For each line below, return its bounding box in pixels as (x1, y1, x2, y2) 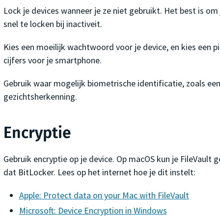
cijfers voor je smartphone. (3, 54, 102, 66)
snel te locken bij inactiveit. (3, 18, 102, 29)
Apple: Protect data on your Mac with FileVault (19, 189, 189, 201)
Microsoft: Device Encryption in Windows (19, 204, 167, 216)
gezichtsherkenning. (3, 90, 77, 102)
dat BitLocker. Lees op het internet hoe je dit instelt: (3, 166, 195, 178)
